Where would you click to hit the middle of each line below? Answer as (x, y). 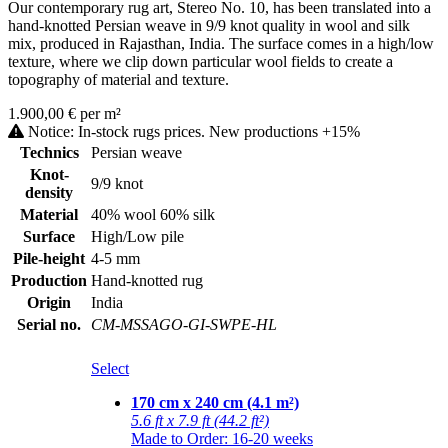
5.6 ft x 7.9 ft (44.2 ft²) (200, 420)
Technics (49, 152)
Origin (49, 302)
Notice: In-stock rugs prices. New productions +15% (192, 131)
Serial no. (49, 324)
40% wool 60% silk (153, 214)
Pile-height (49, 258)
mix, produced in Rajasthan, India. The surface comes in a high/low (221, 43)
